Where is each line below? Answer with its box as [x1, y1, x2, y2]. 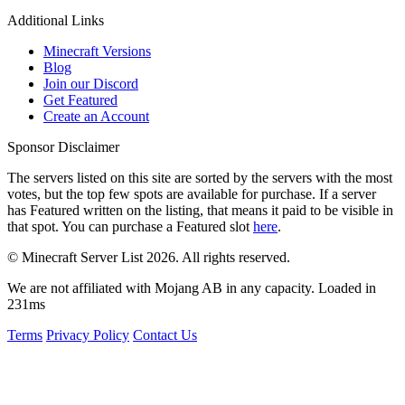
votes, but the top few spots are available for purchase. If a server [7, 186, 376, 202]
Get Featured [43, 92, 118, 108]
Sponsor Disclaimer [7, 139, 119, 155]
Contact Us [133, 327, 197, 344]
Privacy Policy [46, 327, 129, 344]
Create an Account [43, 108, 149, 125]
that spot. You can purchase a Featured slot [7, 219, 253, 235]
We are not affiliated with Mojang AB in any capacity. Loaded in [7, 280, 376, 297]
